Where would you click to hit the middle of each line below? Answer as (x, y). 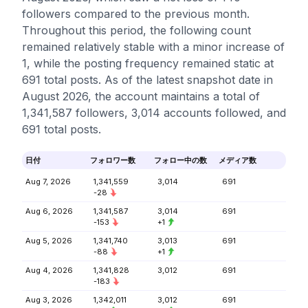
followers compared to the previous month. (136, 14)
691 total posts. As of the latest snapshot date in (147, 80)
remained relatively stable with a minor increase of (153, 47)
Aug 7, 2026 (48, 181)
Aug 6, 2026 (49, 211)
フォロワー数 (112, 160)
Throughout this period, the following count (136, 30)
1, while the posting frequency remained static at (148, 63)
